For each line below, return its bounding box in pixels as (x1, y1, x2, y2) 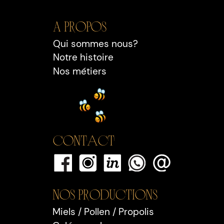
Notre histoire (53, 51, 114, 64)
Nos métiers (53, 65, 107, 78)
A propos (53, 17, 107, 35)
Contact (53, 131, 115, 149)
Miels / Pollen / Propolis (52, 206, 154, 218)
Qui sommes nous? (53, 37, 138, 50)
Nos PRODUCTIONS (52, 184, 158, 202)
